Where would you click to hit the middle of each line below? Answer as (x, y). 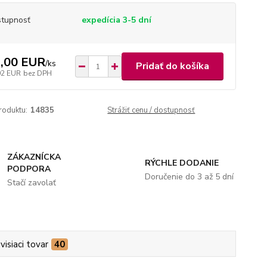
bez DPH (37, 73)
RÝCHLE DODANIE (181, 163)
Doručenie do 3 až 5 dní (189, 177)
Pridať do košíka (172, 66)
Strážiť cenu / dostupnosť (151, 110)
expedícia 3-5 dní (116, 20)
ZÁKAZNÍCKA (34, 157)
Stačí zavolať (32, 183)
